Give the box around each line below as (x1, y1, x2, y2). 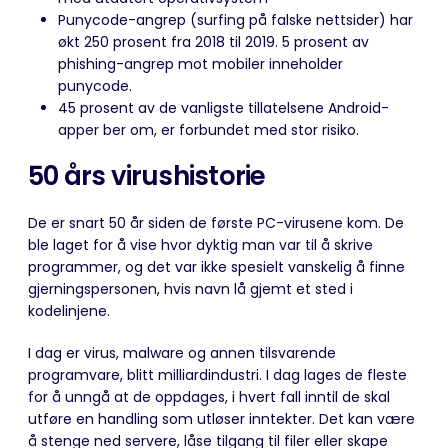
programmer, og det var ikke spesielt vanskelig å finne (28, 256, 405, 277)
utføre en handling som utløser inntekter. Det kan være (28, 408, 415, 429)
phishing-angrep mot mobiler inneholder (58, 53, 343, 74)
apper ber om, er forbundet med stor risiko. (58, 119, 359, 140)
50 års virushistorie (28, 157, 266, 194)
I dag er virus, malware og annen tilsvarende (28, 342, 336, 363)
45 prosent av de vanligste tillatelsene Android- (58, 97, 389, 118)
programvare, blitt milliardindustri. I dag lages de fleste (28, 364, 407, 385)
